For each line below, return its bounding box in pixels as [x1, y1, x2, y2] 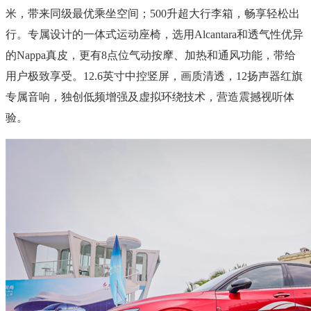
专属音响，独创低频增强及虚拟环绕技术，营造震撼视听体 [6, 90, 294, 103]
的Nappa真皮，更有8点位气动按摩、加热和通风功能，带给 [6, 49, 296, 61]
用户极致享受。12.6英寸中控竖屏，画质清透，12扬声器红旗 [6, 69, 303, 82]
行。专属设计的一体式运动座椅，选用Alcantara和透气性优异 [6, 28, 303, 40]
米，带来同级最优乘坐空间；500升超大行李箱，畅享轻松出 [6, 7, 300, 19]
